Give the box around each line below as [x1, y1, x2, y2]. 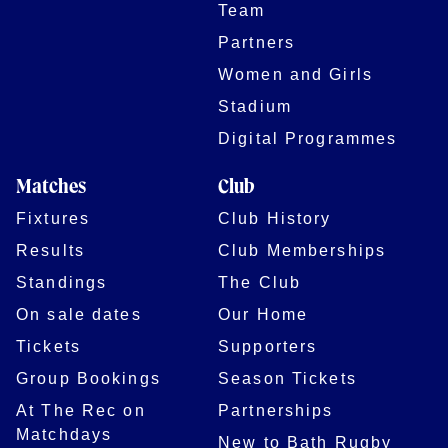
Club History [218, 208, 332, 227]
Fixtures [16, 208, 91, 227]
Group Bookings [16, 368, 161, 387]
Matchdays [16, 424, 113, 443]
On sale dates [16, 304, 142, 323]
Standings [16, 272, 108, 291]
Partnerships [218, 400, 334, 419]
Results [16, 240, 85, 259]
